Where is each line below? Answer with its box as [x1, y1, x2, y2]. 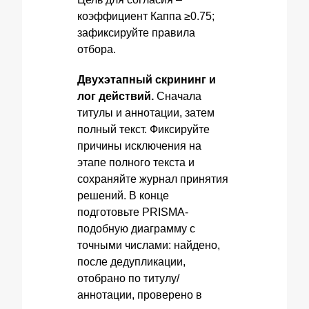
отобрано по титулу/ [77, 272, 179, 284]
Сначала [154, 90, 201, 102]
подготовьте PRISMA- [77, 206, 188, 218]
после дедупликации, [77, 256, 186, 268]
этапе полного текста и [77, 157, 195, 168]
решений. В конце [77, 190, 169, 201]
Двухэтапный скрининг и [77, 74, 216, 86]
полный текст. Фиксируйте [77, 123, 210, 135]
